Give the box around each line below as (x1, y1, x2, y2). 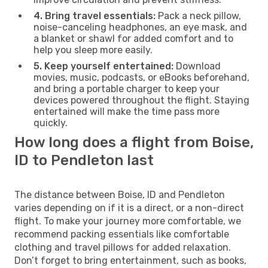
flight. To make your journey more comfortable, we (14, 215, 241, 227)
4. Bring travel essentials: (33, 10, 156, 22)
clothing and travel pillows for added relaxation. (14, 241, 231, 253)
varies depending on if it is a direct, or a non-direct (14, 202, 244, 214)
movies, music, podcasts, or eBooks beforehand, (33, 71, 249, 83)
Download (173, 60, 221, 72)
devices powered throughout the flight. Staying (33, 94, 249, 106)
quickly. (33, 117, 68, 129)
